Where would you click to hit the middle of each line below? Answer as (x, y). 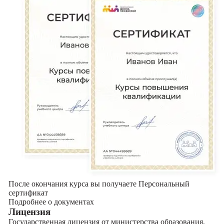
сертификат (28, 193)
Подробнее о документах (51, 202)
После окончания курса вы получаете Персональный (99, 184)
